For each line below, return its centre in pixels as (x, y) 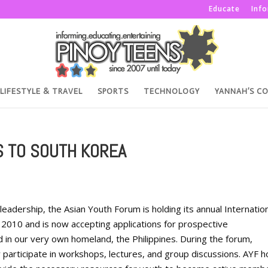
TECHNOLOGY (172, 91)
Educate (224, 9)
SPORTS (113, 91)
